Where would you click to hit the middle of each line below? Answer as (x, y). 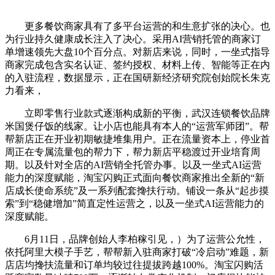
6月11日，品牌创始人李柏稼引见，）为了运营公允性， (135, 239)
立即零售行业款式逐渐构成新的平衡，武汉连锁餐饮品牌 (137, 114)
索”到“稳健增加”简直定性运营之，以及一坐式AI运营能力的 (134, 204)
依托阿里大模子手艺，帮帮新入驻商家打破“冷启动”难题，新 (137, 252)
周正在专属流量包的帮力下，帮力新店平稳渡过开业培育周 (133, 152)
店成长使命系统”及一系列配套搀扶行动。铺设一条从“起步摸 (137, 191)
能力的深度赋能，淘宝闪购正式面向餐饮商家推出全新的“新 (135, 178)
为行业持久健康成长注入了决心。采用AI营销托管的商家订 (133, 39)
